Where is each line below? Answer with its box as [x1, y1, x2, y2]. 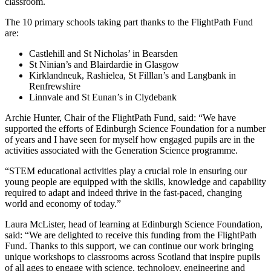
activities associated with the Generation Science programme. [5, 145, 238, 156]
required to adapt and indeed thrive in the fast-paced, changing [5, 188, 242, 198]
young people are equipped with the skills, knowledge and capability [5, 177, 266, 188]
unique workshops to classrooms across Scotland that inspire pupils [5, 252, 260, 263]
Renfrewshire [29, 81, 80, 92]
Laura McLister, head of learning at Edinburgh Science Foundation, [5, 219, 263, 230]
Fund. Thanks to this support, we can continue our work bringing [5, 241, 253, 252]
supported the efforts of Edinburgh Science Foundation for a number [5, 123, 266, 134]
